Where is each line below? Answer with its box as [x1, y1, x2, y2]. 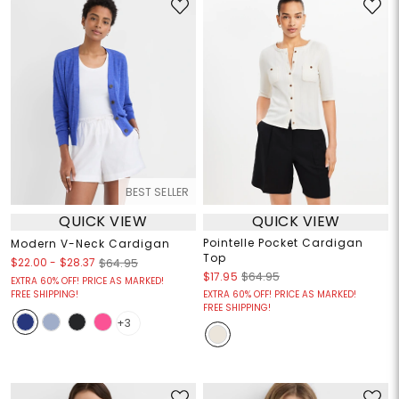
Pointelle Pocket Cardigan [203, 234, 363, 250]
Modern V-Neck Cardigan [10, 235, 170, 251]
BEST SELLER [125, 183, 189, 199]
